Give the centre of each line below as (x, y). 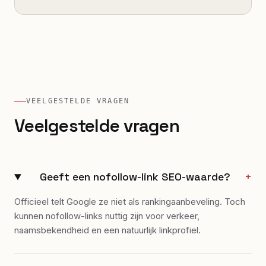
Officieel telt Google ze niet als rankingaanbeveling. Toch (130, 202)
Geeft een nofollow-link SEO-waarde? (135, 177)
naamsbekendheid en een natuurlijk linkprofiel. (107, 230)
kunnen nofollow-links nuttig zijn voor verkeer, (107, 216)
